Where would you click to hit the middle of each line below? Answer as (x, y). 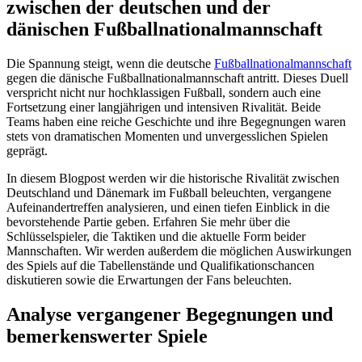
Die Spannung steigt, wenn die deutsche (110, 63)
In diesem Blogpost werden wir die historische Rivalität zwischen (173, 178)
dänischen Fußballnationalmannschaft (164, 29)
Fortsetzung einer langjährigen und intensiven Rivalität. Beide (164, 107)
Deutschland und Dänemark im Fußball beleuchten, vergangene (169, 192)
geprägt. (27, 150)
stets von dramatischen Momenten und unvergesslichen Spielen (167, 136)
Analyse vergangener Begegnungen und (170, 314)
